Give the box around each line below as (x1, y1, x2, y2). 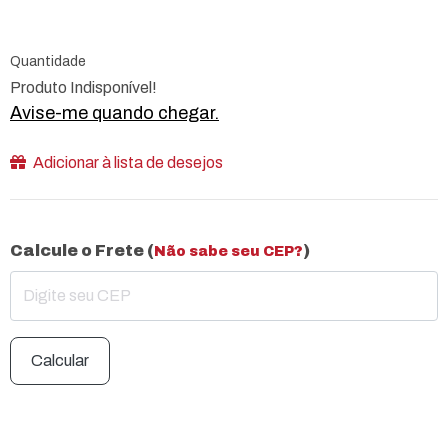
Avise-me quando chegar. (10, 102, 219, 123)
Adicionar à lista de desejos (30, 153, 223, 171)
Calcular (31, 351, 89, 369)
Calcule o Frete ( (10, 241, 154, 259)
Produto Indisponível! (10, 78, 157, 96)
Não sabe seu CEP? (154, 243, 303, 259)
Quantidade (10, 53, 86, 69)
